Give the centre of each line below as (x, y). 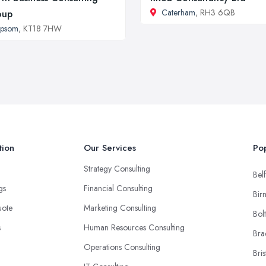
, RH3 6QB (215, 12)
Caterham (178, 12)
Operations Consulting (122, 247)
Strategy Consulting (117, 169)
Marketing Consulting (120, 208)
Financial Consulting (118, 188)
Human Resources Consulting (134, 227)
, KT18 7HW (40, 28)
